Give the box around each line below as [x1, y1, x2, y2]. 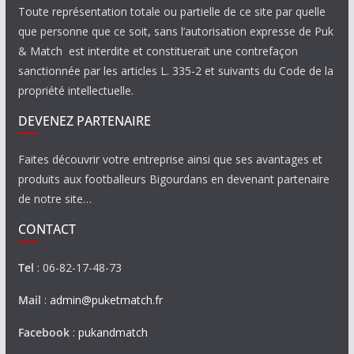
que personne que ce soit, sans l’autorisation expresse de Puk [17, 24, 333, 39]
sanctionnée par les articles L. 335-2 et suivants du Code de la [17, 63, 333, 78]
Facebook [17, 325, 70, 340]
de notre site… [17, 191, 92, 206]
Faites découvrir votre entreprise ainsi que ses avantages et [17, 152, 322, 167]
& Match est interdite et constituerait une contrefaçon [17, 43, 298, 58]
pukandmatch [77, 325, 148, 340]
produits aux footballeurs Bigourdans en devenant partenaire [17, 171, 330, 186]
